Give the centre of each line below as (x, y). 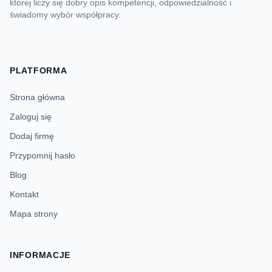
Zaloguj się (31, 117)
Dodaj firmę (32, 136)
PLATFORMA (39, 70)
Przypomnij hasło (42, 155)
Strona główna (37, 97)
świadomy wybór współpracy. (65, 15)
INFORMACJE (40, 255)
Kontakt (24, 194)
